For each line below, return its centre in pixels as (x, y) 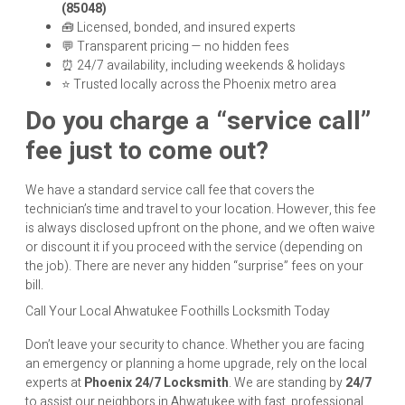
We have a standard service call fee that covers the (170, 191)
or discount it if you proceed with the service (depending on (194, 248)
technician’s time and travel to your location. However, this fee (201, 210)
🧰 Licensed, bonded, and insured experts (179, 28)
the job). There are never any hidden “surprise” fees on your (194, 267)
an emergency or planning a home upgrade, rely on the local (196, 364)
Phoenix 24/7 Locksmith (156, 383)
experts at (55, 383)
